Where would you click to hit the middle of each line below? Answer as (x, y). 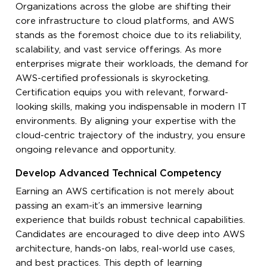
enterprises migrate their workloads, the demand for (132, 64)
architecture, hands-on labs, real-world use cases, (125, 249)
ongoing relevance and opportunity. (96, 150)
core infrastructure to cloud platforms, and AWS (125, 21)
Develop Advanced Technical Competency (119, 173)
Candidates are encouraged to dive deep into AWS (131, 234)
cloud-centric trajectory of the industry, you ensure (131, 135)
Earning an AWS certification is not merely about (125, 191)
